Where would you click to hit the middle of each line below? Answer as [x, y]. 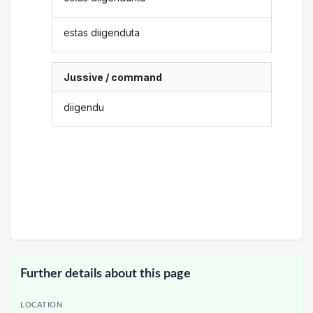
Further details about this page [105, 273]
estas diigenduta [102, 32]
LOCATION [42, 306]
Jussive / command [113, 78]
